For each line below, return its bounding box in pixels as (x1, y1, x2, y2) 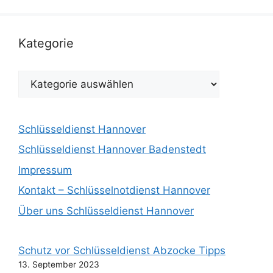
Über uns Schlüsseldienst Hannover (18, 204, 194, 217)
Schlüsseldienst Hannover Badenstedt (18, 143, 206, 155)
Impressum (18, 163, 72, 176)
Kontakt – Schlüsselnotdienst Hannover (18, 184, 210, 196)
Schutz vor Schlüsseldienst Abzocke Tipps (18, 244, 225, 257)
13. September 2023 (18, 259, 99, 269)
